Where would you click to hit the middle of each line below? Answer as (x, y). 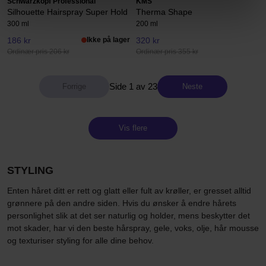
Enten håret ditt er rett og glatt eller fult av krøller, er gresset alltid (129, 190)
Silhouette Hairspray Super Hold (67, 12)
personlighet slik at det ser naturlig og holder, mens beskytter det (129, 215)
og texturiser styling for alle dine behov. (80, 240)
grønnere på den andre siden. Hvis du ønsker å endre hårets (122, 203)
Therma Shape (164, 12)
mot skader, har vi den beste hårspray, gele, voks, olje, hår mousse (133, 228)
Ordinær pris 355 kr (167, 52)
